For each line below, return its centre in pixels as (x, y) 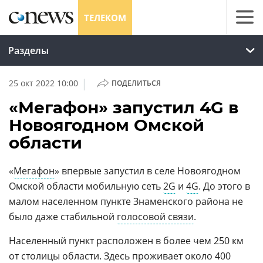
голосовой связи (155, 217)
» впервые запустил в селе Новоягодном (148, 171)
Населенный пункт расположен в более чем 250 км (126, 241)
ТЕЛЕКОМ (105, 18)
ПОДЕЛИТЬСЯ (136, 83)
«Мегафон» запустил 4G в (124, 107)
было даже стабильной (63, 217)
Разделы (28, 50)
